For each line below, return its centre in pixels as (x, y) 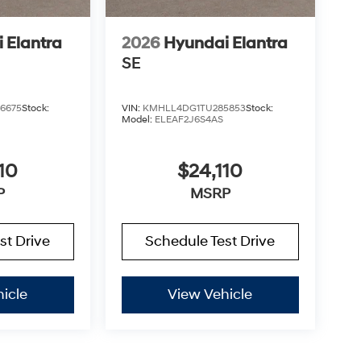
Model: (138, 119)
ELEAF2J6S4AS (189, 119)
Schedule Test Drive (210, 241)
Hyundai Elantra (225, 43)
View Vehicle (210, 294)
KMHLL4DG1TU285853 (194, 108)
